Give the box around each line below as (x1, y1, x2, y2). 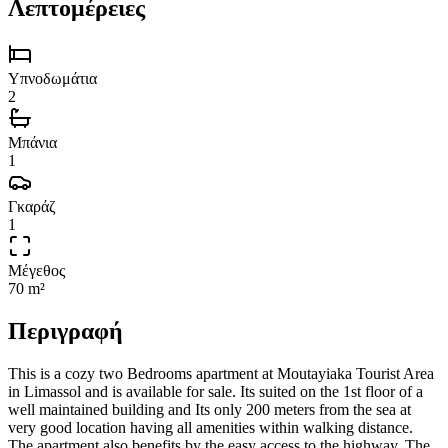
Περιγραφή (8, 317, 123, 344)
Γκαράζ (8, 197, 56, 215)
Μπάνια (8, 133, 57, 151)
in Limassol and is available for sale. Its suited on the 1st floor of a (8, 382, 423, 400)
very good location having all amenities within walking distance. (8, 418, 413, 436)
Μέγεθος (8, 261, 65, 279)
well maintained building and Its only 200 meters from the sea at (8, 400, 411, 418)
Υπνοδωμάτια (8, 69, 97, 87)
